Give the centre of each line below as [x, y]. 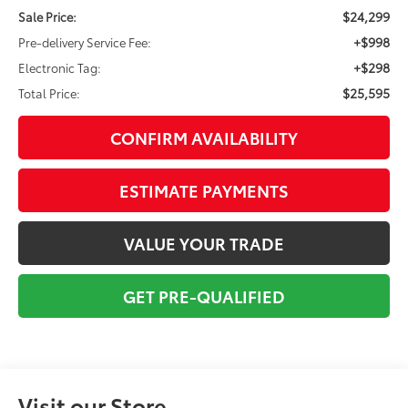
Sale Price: [48, 16]
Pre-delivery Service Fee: [85, 41]
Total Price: [50, 92]
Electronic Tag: [60, 67]
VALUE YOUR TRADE [204, 243]
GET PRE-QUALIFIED [204, 296]
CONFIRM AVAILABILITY [204, 137]
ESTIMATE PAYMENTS [204, 190]
